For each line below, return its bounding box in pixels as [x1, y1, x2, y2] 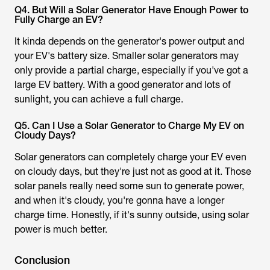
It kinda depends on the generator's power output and [14, 36, 244, 48]
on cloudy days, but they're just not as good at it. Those [14, 166, 251, 178]
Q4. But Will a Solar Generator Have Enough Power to [14, 4, 248, 16]
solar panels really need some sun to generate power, [14, 180, 244, 192]
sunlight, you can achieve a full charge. [14, 93, 183, 105]
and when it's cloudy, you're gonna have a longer [14, 195, 224, 207]
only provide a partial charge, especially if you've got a [14, 64, 248, 77]
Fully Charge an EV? [14, 14, 103, 26]
